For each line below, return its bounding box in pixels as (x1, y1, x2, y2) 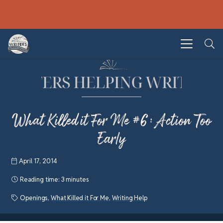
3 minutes (61, 175, 89, 184)
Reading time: (19, 175, 61, 184)
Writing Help (111, 193, 147, 202)
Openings (20, 193, 48, 202)
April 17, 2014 (19, 156, 57, 165)
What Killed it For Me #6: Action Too (11, 108, 212, 133)
